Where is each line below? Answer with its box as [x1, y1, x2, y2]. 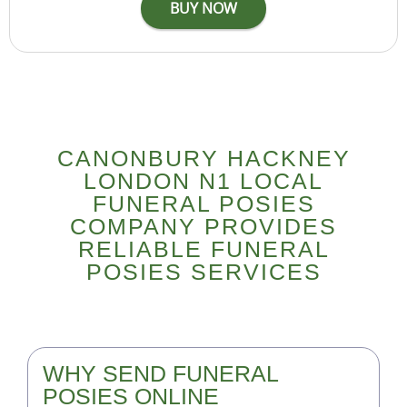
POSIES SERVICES [85, 258, 322, 284]
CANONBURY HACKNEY [56, 144, 351, 171]
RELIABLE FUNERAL [77, 235, 330, 262]
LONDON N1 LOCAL [84, 167, 323, 194]
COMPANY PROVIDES [70, 213, 337, 239]
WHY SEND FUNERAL [43, 360, 278, 386]
